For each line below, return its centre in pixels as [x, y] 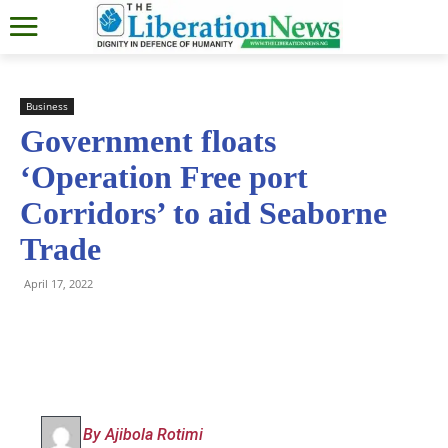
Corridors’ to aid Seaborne [203, 212]
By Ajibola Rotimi [143, 434]
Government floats [148, 140]
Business [47, 105]
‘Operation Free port [164, 176]
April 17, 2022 [58, 283]
